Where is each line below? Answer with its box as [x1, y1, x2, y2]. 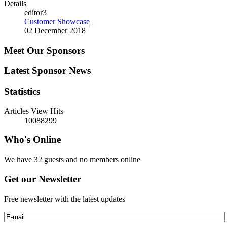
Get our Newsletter [4, 173, 81, 184]
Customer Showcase [24, 17, 90, 26]
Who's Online [4, 134, 61, 145]
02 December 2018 [24, 26, 86, 35]
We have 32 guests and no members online [4, 155, 140, 164]
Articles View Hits [4, 106, 63, 116]
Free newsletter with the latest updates [4, 194, 125, 203]
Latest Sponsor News [4, 65, 91, 77]
